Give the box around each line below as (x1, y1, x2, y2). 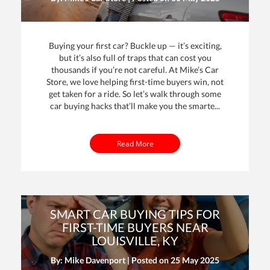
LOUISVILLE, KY (92, 233, 178, 248)
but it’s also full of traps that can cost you (58, 52, 212, 63)
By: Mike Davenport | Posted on (51, 254, 171, 265)
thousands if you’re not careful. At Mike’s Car (51, 64, 219, 75)
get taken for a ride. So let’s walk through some (49, 89, 221, 99)
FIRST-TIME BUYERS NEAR (61, 219, 209, 234)
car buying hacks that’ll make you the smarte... (50, 101, 220, 111)
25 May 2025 (171, 254, 219, 265)
